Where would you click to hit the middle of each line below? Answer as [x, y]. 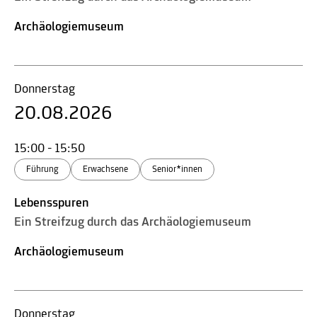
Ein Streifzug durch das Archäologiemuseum [133, 222]
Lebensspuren [52, 203]
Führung [42, 169]
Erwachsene [105, 169]
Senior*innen [177, 169]
